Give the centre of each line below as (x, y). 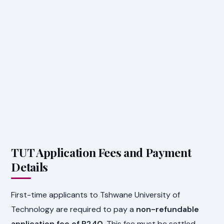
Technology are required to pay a (74, 209)
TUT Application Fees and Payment (101, 152)
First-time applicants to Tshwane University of (96, 194)
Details (29, 167)
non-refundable (168, 209)
